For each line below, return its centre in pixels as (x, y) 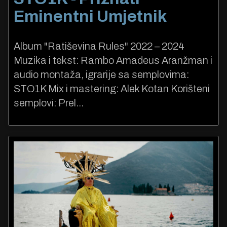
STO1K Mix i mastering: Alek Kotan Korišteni (112, 89)
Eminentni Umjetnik (90, 17)
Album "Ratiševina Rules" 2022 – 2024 (99, 46)
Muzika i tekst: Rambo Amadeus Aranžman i (113, 61)
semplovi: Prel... (49, 103)
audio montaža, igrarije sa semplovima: (101, 75)
